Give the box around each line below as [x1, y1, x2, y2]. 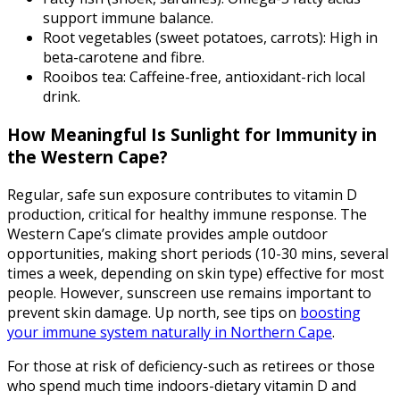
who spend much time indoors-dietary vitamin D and [7, 375, 356, 396]
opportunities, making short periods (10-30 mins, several [7, 243, 388, 263]
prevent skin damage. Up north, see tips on [7, 302, 300, 322]
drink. [43, 87, 80, 107]
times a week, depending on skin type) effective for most [7, 262, 384, 283]
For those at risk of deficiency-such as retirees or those [7, 355, 375, 376]
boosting [300, 302, 361, 322]
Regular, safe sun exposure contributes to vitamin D [7, 184, 357, 204]
